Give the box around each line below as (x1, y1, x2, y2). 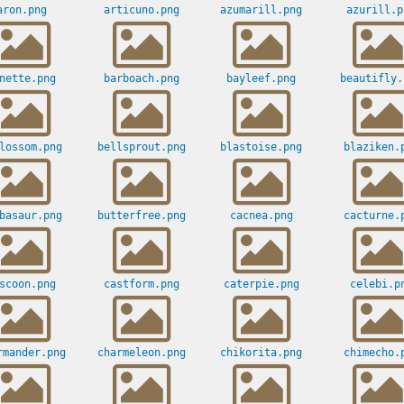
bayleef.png (226, 72, 296, 86)
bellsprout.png (96, 141, 186, 154)
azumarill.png (220, 4, 302, 17)
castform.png (103, 278, 179, 291)
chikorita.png (220, 346, 302, 360)
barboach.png (103, 72, 179, 86)
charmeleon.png (96, 346, 186, 360)
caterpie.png (223, 278, 299, 291)
